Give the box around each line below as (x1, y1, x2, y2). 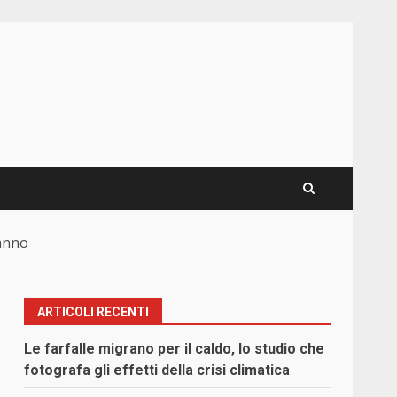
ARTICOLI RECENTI (37, 305, 150, 320)
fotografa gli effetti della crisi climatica (24, 362, 291, 379)
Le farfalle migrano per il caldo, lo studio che (24, 340, 325, 358)
